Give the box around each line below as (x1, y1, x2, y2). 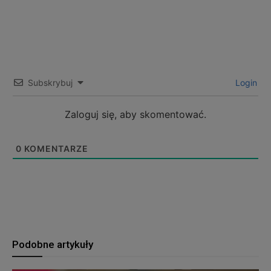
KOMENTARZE (22, 143, 88, 154)
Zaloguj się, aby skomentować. (65, 108, 206, 120)
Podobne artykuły (12, 238, 93, 250)
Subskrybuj (28, 77, 73, 88)
